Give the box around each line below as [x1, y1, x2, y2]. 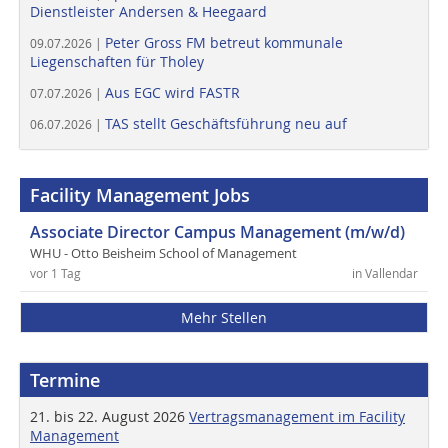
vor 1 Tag [30, 266, 81, 282]
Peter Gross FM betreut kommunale [105, 33, 343, 53]
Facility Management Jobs [30, 183, 250, 208]
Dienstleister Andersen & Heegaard [30, 2, 267, 22]
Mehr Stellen [181, 308, 267, 328]
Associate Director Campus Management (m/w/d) [30, 221, 405, 244]
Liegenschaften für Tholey [30, 52, 204, 72]
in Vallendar [352, 266, 418, 282]
